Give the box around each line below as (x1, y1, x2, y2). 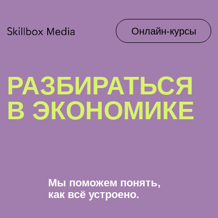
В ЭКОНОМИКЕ (5, 69, 139, 89)
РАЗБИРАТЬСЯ (5, 51, 138, 72)
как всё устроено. (34, 134, 100, 144)
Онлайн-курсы (93, 18, 140, 26)
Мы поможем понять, (34, 126, 115, 135)
